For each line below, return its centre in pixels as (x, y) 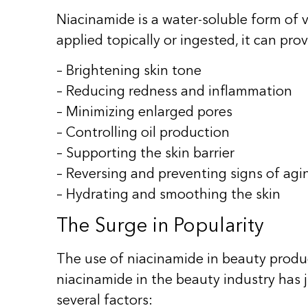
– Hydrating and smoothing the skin (168, 196)
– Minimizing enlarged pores (144, 113)
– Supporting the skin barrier (145, 154)
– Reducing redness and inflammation (174, 92)
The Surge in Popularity (160, 227)
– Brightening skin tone (129, 72)
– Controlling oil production (143, 134)
